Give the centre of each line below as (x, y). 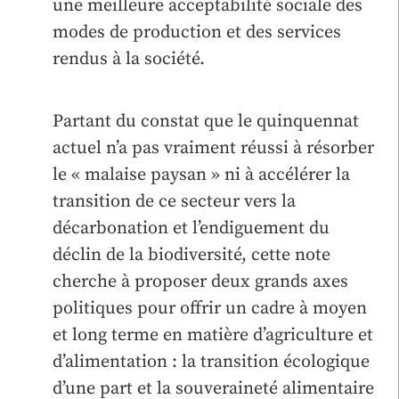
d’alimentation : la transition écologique (211, 362)
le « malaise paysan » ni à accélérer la (201, 175)
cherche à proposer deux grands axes (200, 281)
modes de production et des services (197, 32)
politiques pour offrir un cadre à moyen (210, 308)
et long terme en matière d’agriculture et (213, 335)
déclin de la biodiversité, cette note (191, 255)
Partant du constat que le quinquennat (206, 121)
